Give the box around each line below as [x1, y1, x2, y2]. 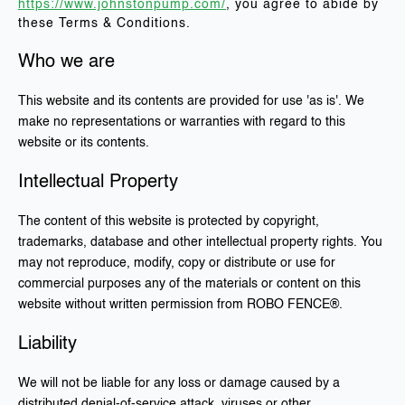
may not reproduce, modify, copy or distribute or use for [18, 257, 335, 269]
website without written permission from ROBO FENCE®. [18, 298, 343, 311]
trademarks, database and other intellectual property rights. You [18, 236, 382, 249]
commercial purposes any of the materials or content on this [18, 278, 361, 290]
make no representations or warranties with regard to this [18, 116, 345, 128]
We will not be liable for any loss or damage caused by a [18, 377, 340, 390]
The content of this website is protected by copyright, [18, 215, 319, 228]
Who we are [18, 53, 115, 71]
